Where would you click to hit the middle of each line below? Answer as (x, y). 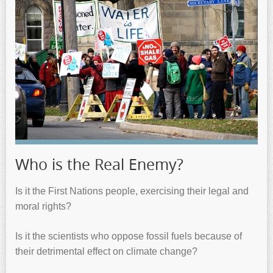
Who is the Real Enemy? (99, 164)
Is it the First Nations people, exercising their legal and (132, 191)
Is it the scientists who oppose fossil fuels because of (129, 236)
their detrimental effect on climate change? (106, 252)
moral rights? (43, 207)
